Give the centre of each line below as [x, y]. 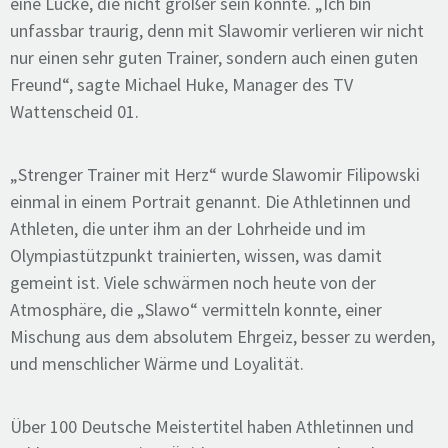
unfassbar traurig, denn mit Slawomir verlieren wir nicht [217, 30]
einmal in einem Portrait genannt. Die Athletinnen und [210, 201]
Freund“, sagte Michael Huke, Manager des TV [181, 84]
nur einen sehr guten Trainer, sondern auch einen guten [214, 57]
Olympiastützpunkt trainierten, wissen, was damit [196, 255]
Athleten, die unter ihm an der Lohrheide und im [188, 228]
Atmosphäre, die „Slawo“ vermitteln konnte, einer [196, 309]
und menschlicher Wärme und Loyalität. [157, 363]
